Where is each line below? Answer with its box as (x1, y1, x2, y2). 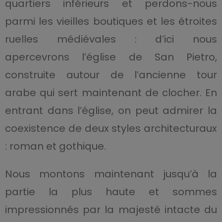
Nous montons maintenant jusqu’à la (4, 167, 218, 181)
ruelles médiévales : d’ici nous (4, 32, 218, 47)
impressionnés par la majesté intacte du (4, 203, 218, 217)
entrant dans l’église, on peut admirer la (4, 104, 218, 118)
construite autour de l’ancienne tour (4, 68, 218, 82)
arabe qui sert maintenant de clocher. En (4, 86, 218, 100)
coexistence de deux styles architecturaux (4, 121, 218, 136)
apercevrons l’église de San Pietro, (4, 50, 218, 64)
